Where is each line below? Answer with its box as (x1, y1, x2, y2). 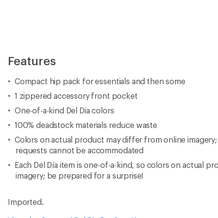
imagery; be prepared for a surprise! (16, 170, 144, 180)
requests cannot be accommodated (16, 145, 144, 155)
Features (8, 53, 56, 68)
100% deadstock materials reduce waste (14, 120, 157, 129)
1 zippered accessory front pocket (14, 91, 138, 100)
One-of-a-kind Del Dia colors (14, 105, 114, 115)
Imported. (8, 197, 44, 206)
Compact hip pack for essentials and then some (14, 76, 185, 86)
